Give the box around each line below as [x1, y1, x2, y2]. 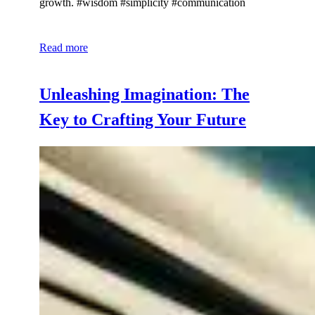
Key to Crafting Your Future [39, 110, 246, 129]
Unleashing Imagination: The [39, 84, 250, 103]
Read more [39, 41, 88, 53]
